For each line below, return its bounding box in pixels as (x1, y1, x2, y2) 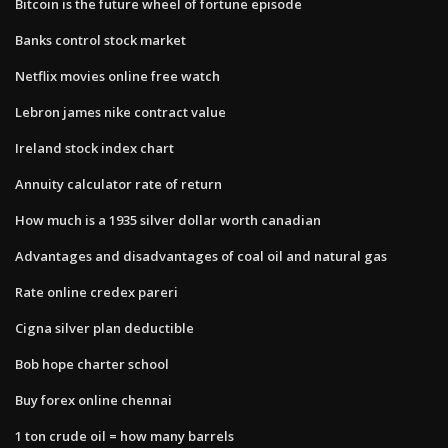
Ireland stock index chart (15, 138, 174, 157)
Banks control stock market (15, 30, 186, 49)
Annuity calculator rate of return (15, 174, 222, 193)
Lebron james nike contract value (15, 102, 226, 121)
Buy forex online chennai (15, 390, 172, 409)
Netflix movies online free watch (15, 66, 220, 85)
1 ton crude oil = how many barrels (15, 426, 234, 445)
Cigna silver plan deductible (15, 318, 194, 337)
